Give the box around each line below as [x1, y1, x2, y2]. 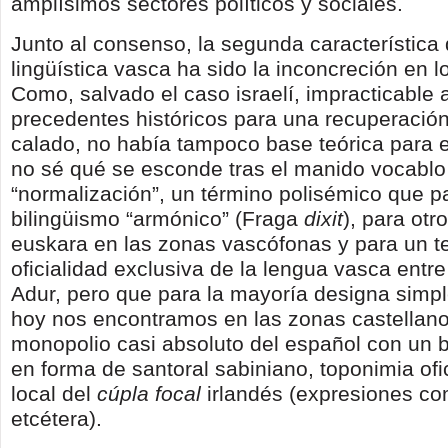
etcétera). [11, 407, 102, 430]
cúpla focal [97, 382, 201, 405]
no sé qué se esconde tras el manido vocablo [11, 157, 446, 180]
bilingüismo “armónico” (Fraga [11, 207, 304, 230]
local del [11, 382, 97, 405]
